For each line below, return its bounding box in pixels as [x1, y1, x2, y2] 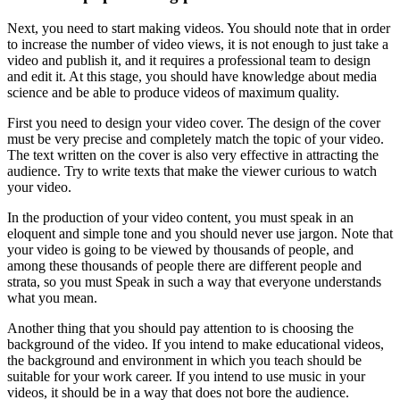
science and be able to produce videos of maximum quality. [7, 85, 339, 101]
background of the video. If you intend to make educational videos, [7, 337, 384, 353]
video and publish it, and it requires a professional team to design [7, 53, 371, 69]
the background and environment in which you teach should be [7, 353, 362, 369]
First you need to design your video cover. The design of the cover [7, 115, 380, 131]
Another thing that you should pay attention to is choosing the [7, 321, 354, 337]
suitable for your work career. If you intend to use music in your [7, 369, 365, 385]
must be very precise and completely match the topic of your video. [7, 131, 384, 147]
